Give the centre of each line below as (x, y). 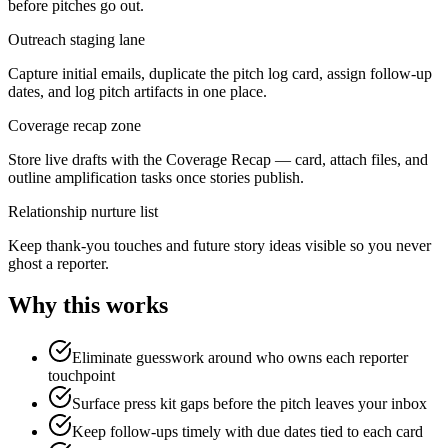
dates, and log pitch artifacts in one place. (137, 91)
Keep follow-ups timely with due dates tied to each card (247, 432)
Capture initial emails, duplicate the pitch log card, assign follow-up (220, 73)
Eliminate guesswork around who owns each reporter (240, 358)
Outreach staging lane (76, 39)
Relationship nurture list (83, 211)
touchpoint (81, 376)
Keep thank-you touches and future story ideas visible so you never (219, 245)
